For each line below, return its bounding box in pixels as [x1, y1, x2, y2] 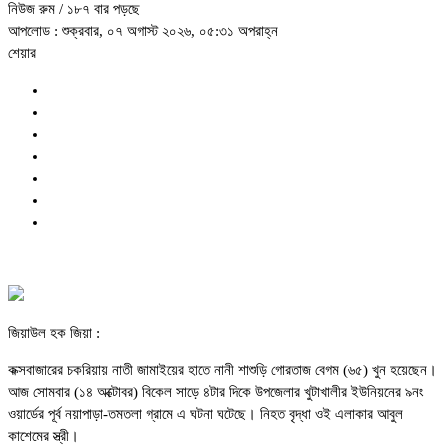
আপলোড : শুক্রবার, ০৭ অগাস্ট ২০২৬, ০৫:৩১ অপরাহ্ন [8, 23, 278, 40]
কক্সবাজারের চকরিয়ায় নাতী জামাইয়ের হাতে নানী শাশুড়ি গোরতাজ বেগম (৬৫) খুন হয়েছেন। [8, 362, 437, 379]
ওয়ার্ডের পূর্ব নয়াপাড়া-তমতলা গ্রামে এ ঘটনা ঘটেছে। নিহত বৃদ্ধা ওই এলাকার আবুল [8, 406, 403, 423]
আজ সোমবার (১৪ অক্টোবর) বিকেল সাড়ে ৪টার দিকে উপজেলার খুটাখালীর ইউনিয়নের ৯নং [8, 384, 424, 401]
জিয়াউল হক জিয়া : [8, 325, 100, 342]
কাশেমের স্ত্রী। [8, 428, 79, 445]
